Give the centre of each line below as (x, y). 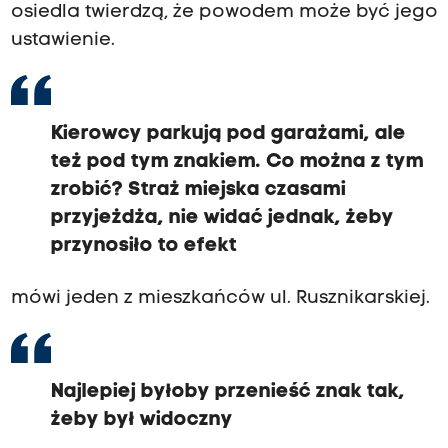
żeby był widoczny (141, 420)
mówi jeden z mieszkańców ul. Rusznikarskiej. (220, 299)
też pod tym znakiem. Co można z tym (237, 162)
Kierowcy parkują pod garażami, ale (228, 134)
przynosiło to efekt (143, 246)
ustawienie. (62, 41)
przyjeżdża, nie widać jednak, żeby (222, 218)
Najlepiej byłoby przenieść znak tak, (227, 392)
